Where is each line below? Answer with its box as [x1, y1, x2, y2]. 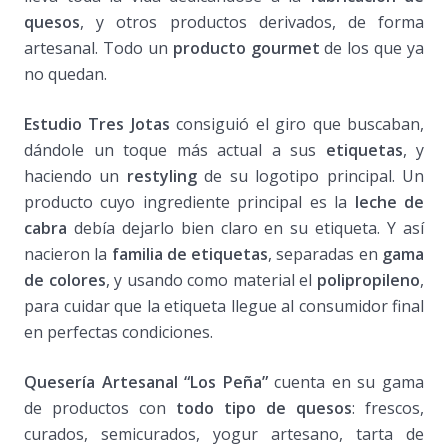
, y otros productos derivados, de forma [80, 10, 424, 33]
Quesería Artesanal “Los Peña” [24, 370, 268, 393]
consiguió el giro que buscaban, [169, 112, 425, 135]
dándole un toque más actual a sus [24, 138, 326, 161]
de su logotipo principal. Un [196, 164, 425, 187]
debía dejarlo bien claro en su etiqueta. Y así [67, 216, 424, 239]
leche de [354, 190, 425, 213]
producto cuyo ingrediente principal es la [24, 190, 355, 213]
